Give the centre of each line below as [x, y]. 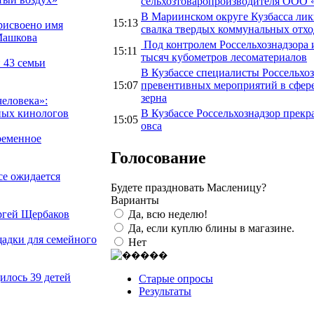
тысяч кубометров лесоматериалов [224, 57]
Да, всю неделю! [168, 214]
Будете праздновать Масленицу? [189, 187]
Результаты [165, 291]
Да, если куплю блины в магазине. [211, 228]
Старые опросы [176, 278]
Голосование [158, 157]
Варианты [135, 200]
